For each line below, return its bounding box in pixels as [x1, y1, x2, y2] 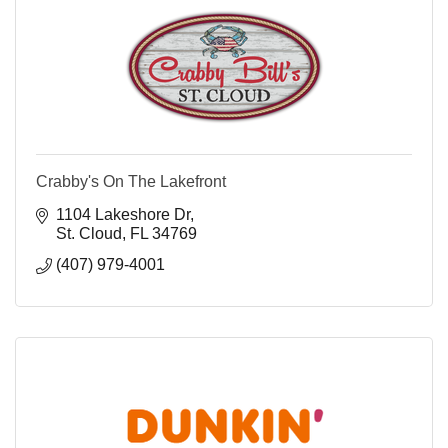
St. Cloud [56, 225, 122, 243]
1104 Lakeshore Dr [56, 206, 190, 224]
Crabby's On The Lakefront [36, 173, 226, 191]
